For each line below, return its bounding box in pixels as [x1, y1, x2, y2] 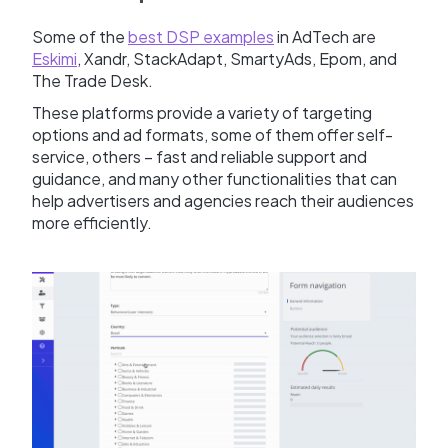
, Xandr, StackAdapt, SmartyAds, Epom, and [77, 47, 397, 69]
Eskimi [32, 47, 77, 69]
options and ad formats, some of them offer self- [32, 123, 393, 145]
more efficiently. [32, 211, 155, 233]
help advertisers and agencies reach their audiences [32, 189, 414, 211]
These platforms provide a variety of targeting [32, 101, 372, 123]
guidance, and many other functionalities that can [32, 167, 397, 189]
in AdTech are [274, 25, 376, 47]
